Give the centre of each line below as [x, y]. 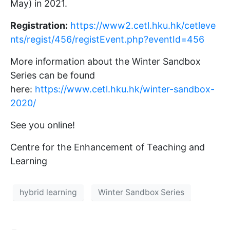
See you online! [43, 125]
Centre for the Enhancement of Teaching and [108, 147]
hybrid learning [48, 193]
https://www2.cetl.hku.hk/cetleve [143, 25]
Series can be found [53, 75]
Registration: [39, 25]
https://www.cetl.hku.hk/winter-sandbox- [125, 89]
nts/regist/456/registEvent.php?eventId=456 [107, 39]
